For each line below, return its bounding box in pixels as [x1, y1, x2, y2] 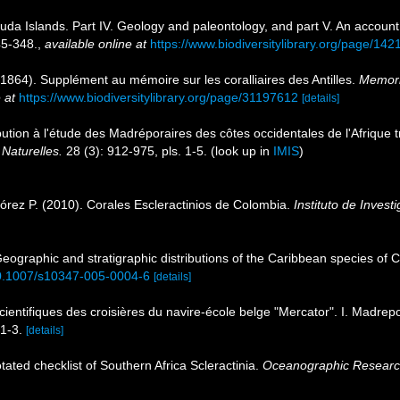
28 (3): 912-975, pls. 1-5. [62, 143, 207, 158]
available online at [45, 36, 146, 51]
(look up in [207, 143, 273, 158]
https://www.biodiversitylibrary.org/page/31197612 [19, 89, 298, 104]
